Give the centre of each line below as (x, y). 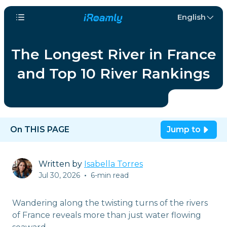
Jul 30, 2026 (59, 175)
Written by (61, 164)
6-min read (110, 175)
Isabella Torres (113, 164)
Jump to (184, 129)
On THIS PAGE (40, 129)
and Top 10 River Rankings (113, 73)
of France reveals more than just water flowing (107, 215)
